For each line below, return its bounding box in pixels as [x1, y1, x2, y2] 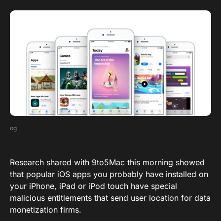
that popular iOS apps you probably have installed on [10, 169, 208, 180]
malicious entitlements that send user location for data [10, 193, 211, 203]
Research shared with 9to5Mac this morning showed [10, 157, 205, 168]
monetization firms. [10, 205, 81, 215]
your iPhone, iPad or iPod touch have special [10, 181, 177, 191]
